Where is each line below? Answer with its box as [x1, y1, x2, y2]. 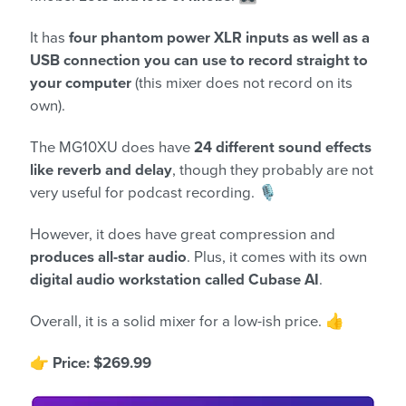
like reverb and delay [30, 160, 172, 179]
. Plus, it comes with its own [187, 247, 367, 266]
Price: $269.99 [53, 353, 151, 372]
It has [30, 28, 69, 47]
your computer [30, 73, 131, 92]
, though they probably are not [172, 160, 373, 179]
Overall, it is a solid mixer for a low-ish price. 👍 [30, 312, 344, 331]
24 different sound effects [194, 138, 372, 157]
